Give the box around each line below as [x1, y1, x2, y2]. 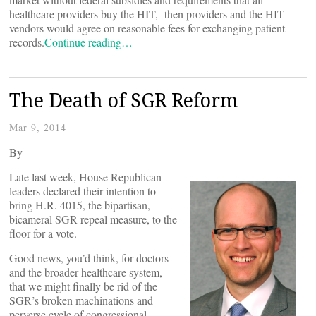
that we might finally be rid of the [9, 279, 157, 293]
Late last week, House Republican [9, 169, 162, 184]
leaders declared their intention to [9, 183, 156, 198]
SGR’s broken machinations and [9, 293, 153, 308]
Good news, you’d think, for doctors [9, 250, 169, 265]
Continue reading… [44, 35, 133, 49]
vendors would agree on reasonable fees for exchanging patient [9, 20, 285, 35]
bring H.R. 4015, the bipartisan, [9, 197, 150, 212]
